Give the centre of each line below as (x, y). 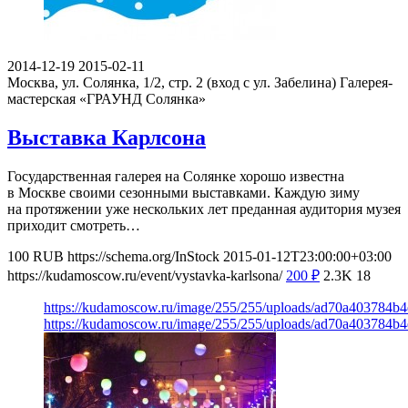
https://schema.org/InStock (143, 256)
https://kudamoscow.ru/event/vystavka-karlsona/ (145, 275)
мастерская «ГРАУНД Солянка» (107, 98)
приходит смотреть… (74, 225)
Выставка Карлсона (107, 137)
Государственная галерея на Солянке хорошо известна (176, 176)
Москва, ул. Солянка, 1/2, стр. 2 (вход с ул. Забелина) (172, 82)
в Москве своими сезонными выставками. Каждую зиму (184, 192)
